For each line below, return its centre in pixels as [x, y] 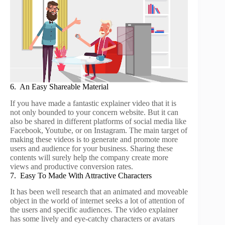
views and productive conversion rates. [72, 166]
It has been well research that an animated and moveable [99, 192]
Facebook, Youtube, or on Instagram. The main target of [99, 130]
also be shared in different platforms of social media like [98, 121]
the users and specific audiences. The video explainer [94, 210]
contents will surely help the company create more [89, 157]
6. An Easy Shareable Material [59, 86]
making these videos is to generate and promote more [94, 139]
